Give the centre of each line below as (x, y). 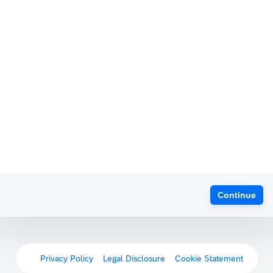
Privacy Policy (66, 258)
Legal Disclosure (134, 258)
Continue (237, 195)
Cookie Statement (209, 258)
